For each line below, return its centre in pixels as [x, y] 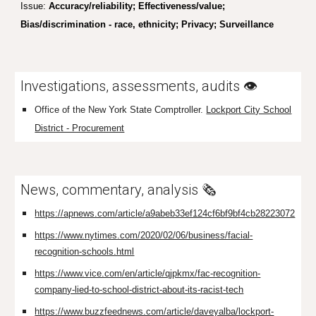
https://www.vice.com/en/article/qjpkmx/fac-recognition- [148, 273]
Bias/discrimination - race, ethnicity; [101, 24]
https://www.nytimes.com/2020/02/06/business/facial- [144, 235]
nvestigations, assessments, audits [134, 86]
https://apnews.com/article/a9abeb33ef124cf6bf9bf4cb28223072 [165, 213]
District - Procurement [80, 128]
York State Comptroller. [156, 110]
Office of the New [71, 110]
